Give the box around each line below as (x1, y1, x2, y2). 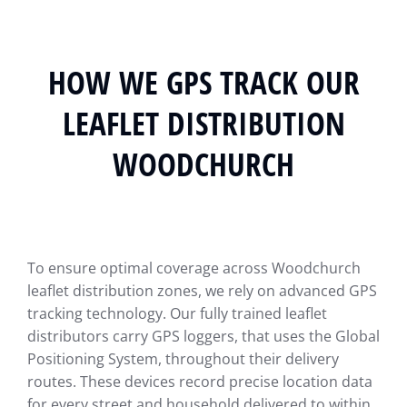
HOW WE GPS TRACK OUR (47, 61, 360, 104)
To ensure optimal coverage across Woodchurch (27, 258, 361, 279)
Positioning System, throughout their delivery (27, 349, 339, 370)
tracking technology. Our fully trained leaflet (27, 303, 327, 324)
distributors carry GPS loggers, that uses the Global (27, 326, 380, 347)
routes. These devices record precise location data (27, 372, 372, 392)
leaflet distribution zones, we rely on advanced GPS (27, 281, 377, 302)
